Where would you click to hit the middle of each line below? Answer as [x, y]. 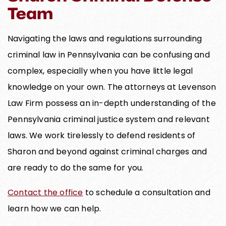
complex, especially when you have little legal [100, 71]
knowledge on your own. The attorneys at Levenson [112, 87]
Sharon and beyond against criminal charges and [107, 151]
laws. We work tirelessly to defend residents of [102, 135]
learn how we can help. [54, 208]
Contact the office [45, 192]
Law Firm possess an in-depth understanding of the [112, 103]
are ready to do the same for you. [76, 167]
